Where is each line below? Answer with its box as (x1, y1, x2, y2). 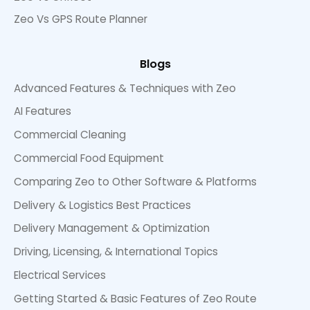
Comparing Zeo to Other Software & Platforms (14, 174, 257, 189)
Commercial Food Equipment (14, 150, 164, 165)
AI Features (14, 104, 71, 119)
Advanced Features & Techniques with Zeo (14, 80, 236, 95)
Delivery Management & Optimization (14, 221, 210, 236)
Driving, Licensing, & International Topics (14, 244, 218, 259)
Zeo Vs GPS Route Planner (14, 12, 147, 27)
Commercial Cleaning (14, 127, 126, 143)
